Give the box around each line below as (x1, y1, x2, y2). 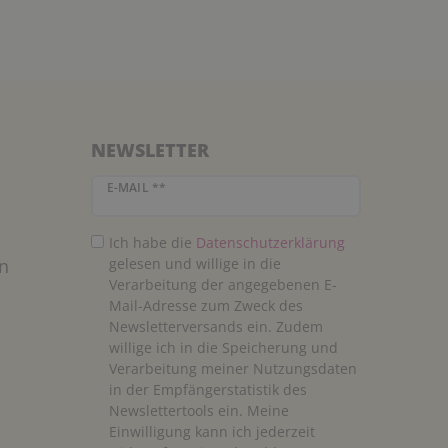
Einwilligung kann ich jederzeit (108, 422, 315, 442)
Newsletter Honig (90, 175, 206, 194)
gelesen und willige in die (108, 254, 281, 274)
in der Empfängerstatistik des (108, 380, 307, 400)
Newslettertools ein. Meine (108, 401, 289, 421)
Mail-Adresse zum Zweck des (108, 296, 303, 316)
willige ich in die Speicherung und (108, 338, 338, 358)
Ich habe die (108, 233, 196, 253)
